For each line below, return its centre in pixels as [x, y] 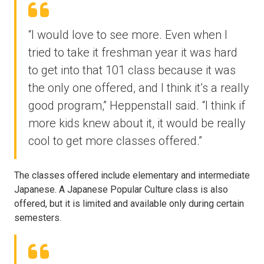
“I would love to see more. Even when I [128, 35]
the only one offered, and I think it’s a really [139, 88]
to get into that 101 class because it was [132, 70]
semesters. [38, 218]
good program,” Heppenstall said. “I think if [137, 106]
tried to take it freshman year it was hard [133, 53]
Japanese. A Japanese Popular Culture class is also [121, 190]
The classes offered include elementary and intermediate [132, 176]
